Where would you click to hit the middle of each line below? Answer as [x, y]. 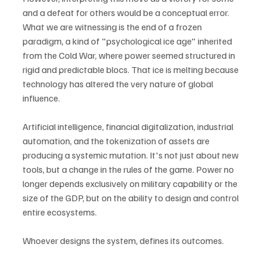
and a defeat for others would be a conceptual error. [127, 12]
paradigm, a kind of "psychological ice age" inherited [128, 41]
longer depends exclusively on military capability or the [131, 183]
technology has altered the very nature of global [119, 84]
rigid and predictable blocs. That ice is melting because [132, 69]
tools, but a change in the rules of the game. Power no [129, 169]
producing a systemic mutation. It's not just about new [132, 155]
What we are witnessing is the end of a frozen [113, 27]
